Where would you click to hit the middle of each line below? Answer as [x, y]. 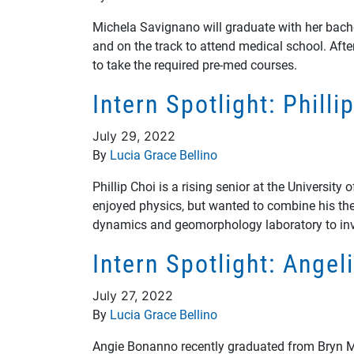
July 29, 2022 [134, 136]
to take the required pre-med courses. [195, 64]
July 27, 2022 [133, 296]
